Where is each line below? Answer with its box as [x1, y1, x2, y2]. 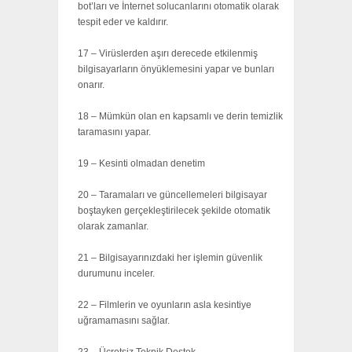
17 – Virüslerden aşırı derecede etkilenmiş [78, 48, 258, 60]
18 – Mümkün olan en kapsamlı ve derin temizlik [78, 111, 283, 123]
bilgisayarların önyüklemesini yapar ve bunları [78, 64, 274, 75]
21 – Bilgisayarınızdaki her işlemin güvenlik [78, 252, 262, 264]
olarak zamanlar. [78, 221, 148, 233]
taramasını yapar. [78, 126, 151, 138]
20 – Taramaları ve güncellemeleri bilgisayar [78, 189, 267, 201]
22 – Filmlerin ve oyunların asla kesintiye [78, 299, 251, 311]
